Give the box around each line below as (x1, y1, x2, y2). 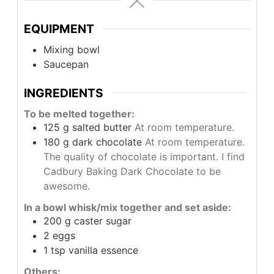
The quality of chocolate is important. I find (43, 150, 245, 163)
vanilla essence (68, 244, 138, 257)
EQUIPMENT (23, 21, 94, 37)
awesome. (43, 180, 90, 193)
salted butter (72, 121, 131, 134)
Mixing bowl (43, 43, 100, 56)
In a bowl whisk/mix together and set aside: (23, 201, 231, 214)
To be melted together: (23, 108, 135, 120)
